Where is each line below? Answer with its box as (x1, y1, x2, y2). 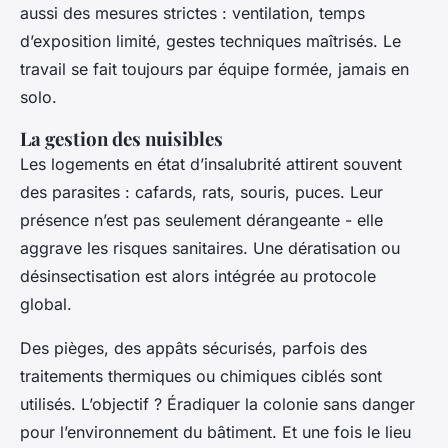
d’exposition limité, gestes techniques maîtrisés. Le (20, 30, 401, 51)
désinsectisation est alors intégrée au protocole (20, 265, 376, 286)
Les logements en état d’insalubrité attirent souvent (20, 153, 402, 174)
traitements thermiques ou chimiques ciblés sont (20, 365, 382, 386)
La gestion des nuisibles (20, 125, 223, 151)
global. (20, 293, 72, 314)
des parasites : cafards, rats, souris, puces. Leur (20, 181, 383, 202)
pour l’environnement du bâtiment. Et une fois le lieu (20, 421, 411, 442)
